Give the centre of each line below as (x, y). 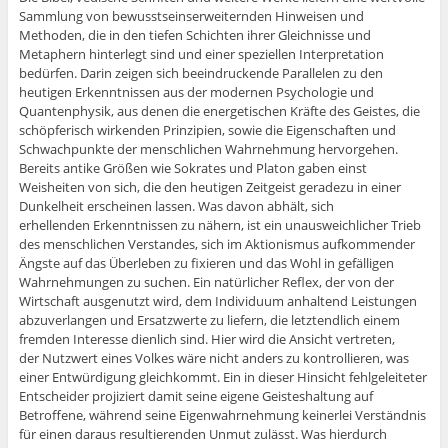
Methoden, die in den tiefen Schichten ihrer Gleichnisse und (194, 35)
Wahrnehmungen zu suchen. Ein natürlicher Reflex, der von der (206, 282)
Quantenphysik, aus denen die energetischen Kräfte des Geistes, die (219, 111)
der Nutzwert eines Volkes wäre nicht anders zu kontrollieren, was (213, 358)
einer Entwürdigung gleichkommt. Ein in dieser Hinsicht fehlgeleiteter (222, 377)
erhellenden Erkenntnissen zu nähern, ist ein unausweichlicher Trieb (219, 225)
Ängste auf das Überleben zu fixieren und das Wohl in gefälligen (206, 263)
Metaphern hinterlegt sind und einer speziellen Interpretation (201, 54)
